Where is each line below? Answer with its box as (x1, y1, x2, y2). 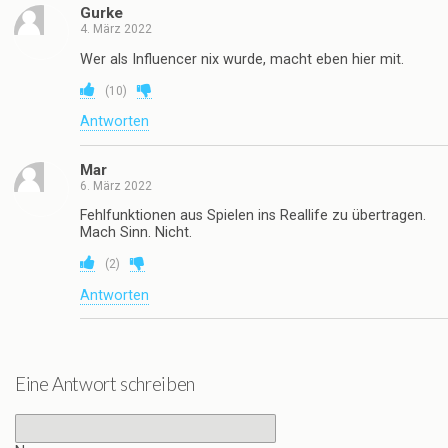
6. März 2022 (80, 178, 152, 193)
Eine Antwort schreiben (15, 372, 195, 395)
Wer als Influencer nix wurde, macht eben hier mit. (80, 50, 404, 68)
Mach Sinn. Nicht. (80, 224, 192, 242)
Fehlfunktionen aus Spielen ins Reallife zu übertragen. (80, 207, 426, 225)
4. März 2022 (80, 22, 152, 37)
